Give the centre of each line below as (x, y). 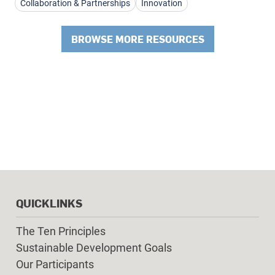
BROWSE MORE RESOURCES (137, 39)
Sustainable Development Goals (94, 247)
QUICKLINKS (49, 203)
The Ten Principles (61, 231)
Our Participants (55, 264)
